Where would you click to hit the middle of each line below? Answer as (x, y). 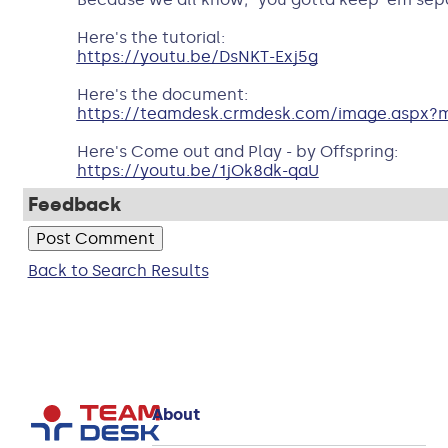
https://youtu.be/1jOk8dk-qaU (197, 170)
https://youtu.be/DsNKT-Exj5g (197, 56)
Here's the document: (162, 94)
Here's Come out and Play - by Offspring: (237, 151)
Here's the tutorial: (150, 37)
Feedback (74, 204)
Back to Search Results (118, 270)
